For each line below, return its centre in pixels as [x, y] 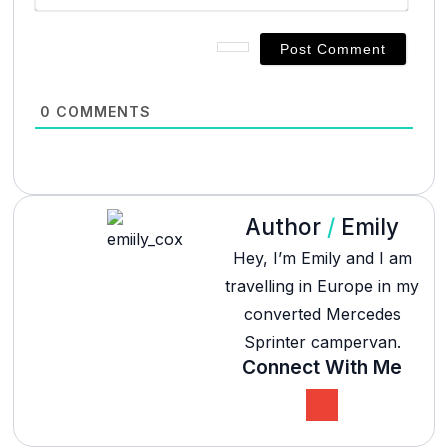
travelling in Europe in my [322, 285]
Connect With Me [322, 366]
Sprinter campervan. [322, 341]
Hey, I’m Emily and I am [322, 257]
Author [286, 226]
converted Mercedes [322, 313]
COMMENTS [101, 112]
